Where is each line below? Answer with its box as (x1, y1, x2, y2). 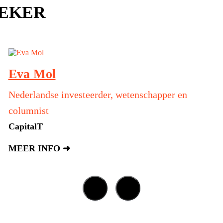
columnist (8, 105, 49, 116)
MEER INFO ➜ (8, 143, 70, 154)
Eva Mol (8, 67, 56, 82)
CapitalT (8, 121, 43, 132)
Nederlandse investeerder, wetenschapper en (8, 89, 187, 101)
